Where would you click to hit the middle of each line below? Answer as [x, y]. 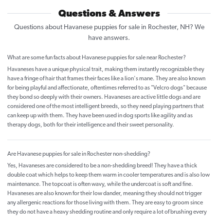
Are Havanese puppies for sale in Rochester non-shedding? [79, 154]
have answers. [109, 38]
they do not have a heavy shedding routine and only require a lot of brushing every [107, 212]
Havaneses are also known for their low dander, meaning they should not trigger [105, 194]
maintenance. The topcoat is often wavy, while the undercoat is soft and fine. [100, 185]
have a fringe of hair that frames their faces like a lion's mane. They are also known [106, 79]
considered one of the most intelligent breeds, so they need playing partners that [106, 107]
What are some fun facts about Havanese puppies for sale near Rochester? [97, 58]
